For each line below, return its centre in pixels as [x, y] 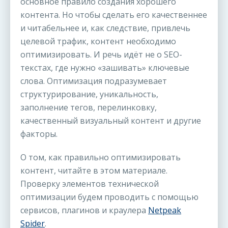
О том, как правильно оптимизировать [101, 157]
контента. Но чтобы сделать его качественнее [114, 15]
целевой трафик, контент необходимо [98, 41]
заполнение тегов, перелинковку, [89, 107]
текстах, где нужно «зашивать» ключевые [105, 68]
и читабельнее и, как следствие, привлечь [105, 28]
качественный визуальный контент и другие [111, 121]
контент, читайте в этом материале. [94, 170]
